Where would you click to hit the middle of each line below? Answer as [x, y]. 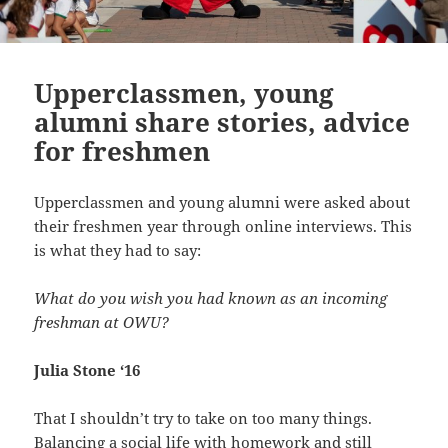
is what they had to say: [118, 250]
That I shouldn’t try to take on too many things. [203, 418]
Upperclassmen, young [184, 93]
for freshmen [122, 151]
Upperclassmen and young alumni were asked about [222, 202]
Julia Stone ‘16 [87, 370]
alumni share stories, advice [222, 122]
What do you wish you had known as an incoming [211, 298]
